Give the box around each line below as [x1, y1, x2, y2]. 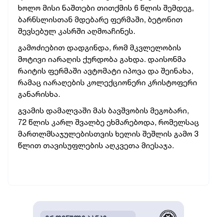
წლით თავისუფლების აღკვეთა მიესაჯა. [18, 140, 174, 150]
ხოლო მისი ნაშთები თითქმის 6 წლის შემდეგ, [18, 3, 194, 13]
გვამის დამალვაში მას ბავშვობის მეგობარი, [18, 106, 189, 115]
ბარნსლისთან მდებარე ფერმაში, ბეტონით [18, 15, 183, 24]
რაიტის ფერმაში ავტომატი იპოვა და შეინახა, [18, 66, 193, 76]
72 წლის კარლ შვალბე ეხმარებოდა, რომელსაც [18, 117, 199, 127]
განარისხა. [18, 89, 60, 99]
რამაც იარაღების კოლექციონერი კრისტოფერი [18, 77, 197, 87]
